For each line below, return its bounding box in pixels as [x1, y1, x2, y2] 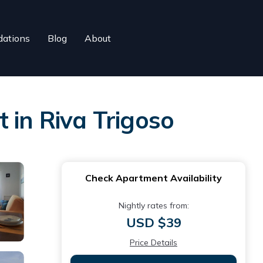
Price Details [130, 237, 177, 248]
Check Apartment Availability [85, 172, 222, 184]
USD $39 [126, 214, 181, 231]
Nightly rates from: [118, 200, 189, 211]
